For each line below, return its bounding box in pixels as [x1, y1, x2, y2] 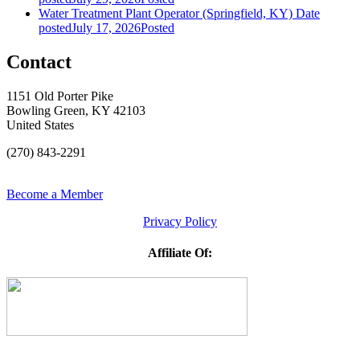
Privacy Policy [143, 214, 217, 228]
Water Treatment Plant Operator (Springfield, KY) [39, 6, 292, 20]
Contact [6, 51, 72, 72]
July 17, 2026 [72, 20, 141, 35]
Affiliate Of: [148, 245, 212, 260]
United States [6, 117, 74, 132]
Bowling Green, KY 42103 [6, 103, 145, 117]
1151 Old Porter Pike [6, 88, 113, 103]
